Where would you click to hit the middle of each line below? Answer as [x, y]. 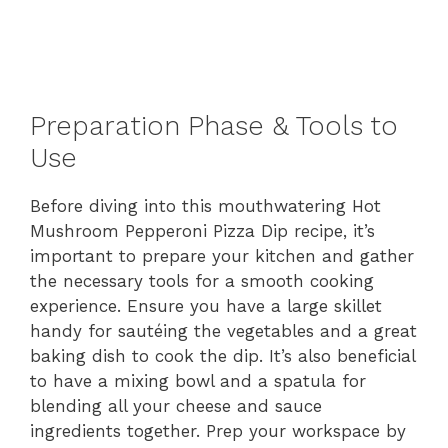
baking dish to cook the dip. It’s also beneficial [222, 356]
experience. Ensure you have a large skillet [206, 306]
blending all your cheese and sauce [176, 406]
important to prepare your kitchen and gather [222, 256]
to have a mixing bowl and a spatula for [198, 381]
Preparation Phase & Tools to [214, 126]
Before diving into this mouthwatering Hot [205, 206]
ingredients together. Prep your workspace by [218, 431]
